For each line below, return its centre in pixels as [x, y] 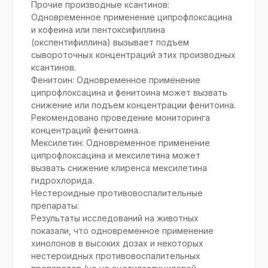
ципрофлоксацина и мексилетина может [116, 156]
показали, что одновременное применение [123, 231]
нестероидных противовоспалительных [116, 256]
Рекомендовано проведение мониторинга [121, 118]
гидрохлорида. [63, 181]
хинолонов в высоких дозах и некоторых [118, 243]
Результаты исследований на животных [115, 218]
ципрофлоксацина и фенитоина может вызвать [130, 93]
